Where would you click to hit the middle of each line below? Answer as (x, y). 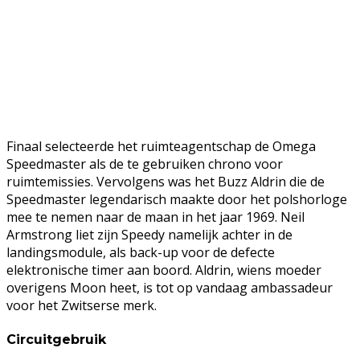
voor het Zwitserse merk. (82, 306)
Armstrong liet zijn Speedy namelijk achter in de (149, 235)
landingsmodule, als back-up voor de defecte (141, 253)
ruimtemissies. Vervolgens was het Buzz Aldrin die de (166, 182)
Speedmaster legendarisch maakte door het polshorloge (177, 200)
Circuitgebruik (56, 339)
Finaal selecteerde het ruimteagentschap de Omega (161, 147)
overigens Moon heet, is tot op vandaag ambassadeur (170, 288)
